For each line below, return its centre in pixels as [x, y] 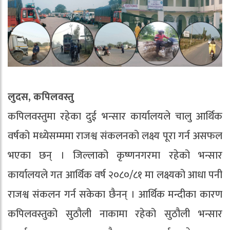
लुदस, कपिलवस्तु [41, 97]
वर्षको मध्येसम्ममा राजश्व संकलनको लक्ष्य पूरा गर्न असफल [115, 136]
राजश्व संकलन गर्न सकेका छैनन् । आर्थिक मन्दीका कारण [115, 195]
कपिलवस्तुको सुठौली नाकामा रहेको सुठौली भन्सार [115, 214]
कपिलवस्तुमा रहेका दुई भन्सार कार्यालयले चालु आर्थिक [115, 117]
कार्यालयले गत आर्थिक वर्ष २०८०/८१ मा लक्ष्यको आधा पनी [115, 175]
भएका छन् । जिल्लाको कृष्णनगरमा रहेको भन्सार [115, 156]
